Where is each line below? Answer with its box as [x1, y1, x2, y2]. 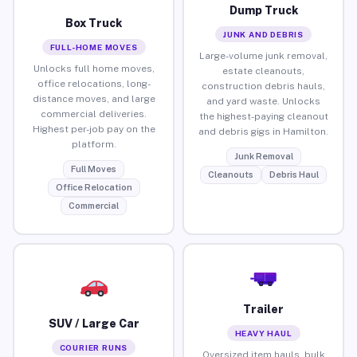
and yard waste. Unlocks [206, 95, 320, 107]
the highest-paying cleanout [198, 110, 328, 122]
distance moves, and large [32, 92, 155, 104]
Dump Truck [229, 3, 298, 17]
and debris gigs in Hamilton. [198, 125, 328, 137]
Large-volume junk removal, [199, 49, 328, 61]
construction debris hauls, [202, 80, 325, 92]
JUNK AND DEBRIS [223, 29, 304, 39]
